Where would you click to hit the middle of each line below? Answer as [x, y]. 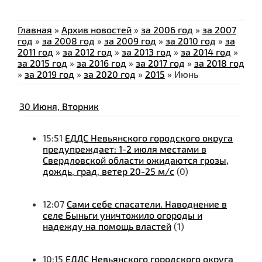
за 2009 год [130, 41]
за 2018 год [219, 63]
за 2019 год [49, 74]
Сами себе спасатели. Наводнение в [147, 204]
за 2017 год [160, 63]
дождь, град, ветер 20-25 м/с [108, 171]
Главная [35, 30]
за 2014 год [206, 52]
